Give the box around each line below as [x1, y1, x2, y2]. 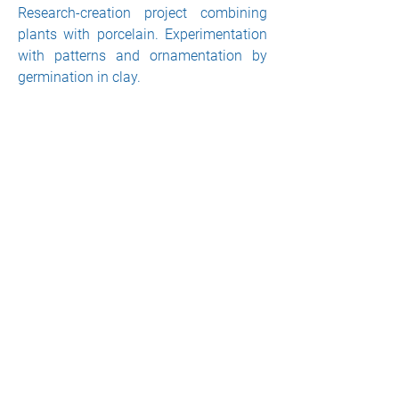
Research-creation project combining [18, 4, 267, 21]
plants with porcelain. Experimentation [18, 26, 267, 43]
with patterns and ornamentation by [18, 47, 267, 64]
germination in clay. [18, 69, 141, 85]
